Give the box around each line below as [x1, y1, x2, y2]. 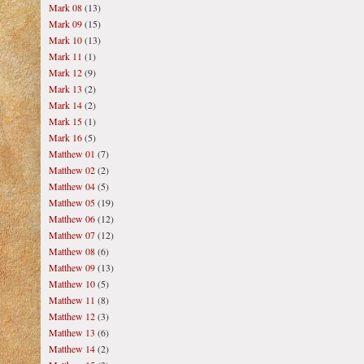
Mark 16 [49, 131, 82, 144]
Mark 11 [49, 50, 82, 63]
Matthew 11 [49, 293, 95, 306]
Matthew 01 [49, 147, 95, 160]
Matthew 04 [49, 180, 95, 193]
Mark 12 [49, 66, 82, 79]
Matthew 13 [49, 326, 95, 339]
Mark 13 [49, 82, 82, 95]
